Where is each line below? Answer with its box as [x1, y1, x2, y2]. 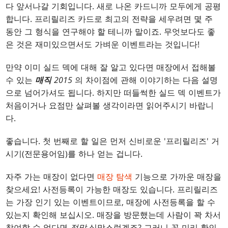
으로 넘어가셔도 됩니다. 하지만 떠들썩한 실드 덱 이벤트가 [6, 87, 221, 99]
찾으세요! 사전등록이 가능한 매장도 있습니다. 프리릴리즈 [6, 184, 218, 195]
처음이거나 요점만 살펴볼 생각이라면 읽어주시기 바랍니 [6, 100, 214, 111]
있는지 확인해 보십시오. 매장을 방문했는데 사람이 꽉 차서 [6, 209, 221, 221]
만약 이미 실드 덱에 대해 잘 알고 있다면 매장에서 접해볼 [6, 62, 216, 73]
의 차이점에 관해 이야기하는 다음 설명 [75, 74, 218, 86]
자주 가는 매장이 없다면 [6, 171, 98, 183]
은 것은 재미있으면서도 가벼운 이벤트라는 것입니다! [6, 39, 200, 50]
